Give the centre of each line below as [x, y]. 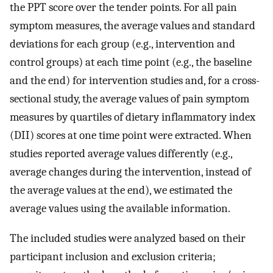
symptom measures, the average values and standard [133, 26]
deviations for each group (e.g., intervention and [122, 44]
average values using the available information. [120, 209]
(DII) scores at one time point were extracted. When [131, 136]
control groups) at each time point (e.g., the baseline [131, 62]
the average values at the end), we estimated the [121, 190]
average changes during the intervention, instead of [130, 172]
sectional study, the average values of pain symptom [129, 99]
